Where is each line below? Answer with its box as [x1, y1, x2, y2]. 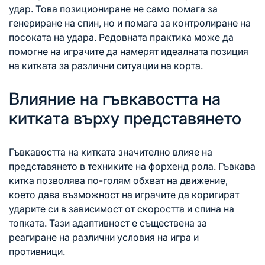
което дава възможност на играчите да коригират [9, 188, 239, 201]
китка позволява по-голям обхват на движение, [9, 174, 228, 186]
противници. [9, 245, 65, 257]
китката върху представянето [9, 108, 241, 128]
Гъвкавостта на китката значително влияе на [9, 146, 212, 158]
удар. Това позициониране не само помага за [9, 2, 218, 15]
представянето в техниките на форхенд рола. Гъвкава [9, 160, 256, 172]
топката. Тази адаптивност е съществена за [9, 216, 207, 229]
